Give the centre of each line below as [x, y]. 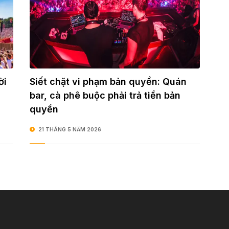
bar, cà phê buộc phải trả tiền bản [105, 96]
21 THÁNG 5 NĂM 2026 [70, 130]
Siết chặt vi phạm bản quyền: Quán [108, 82]
